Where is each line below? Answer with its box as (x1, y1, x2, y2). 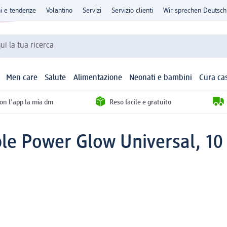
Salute (45, 74, 66, 83)
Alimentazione (73, 74, 122, 83)
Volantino (46, 7, 72, 14)
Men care (6, 74, 38, 83)
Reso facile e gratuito (109, 98, 171, 106)
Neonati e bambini (129, 74, 192, 83)
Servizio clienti (111, 7, 153, 14)
